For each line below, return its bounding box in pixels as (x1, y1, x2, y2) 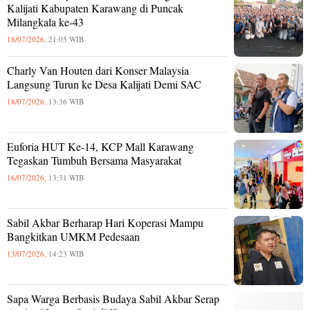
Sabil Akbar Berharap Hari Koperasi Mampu (7, 215, 203, 230)
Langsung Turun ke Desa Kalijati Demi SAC (7, 76, 201, 91)
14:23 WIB (48, 248, 84, 259)
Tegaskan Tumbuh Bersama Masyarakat (7, 152, 181, 167)
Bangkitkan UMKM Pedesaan (7, 228, 140, 244)
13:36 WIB (48, 95, 84, 107)
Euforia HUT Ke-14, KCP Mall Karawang (7, 138, 194, 154)
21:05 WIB (48, 33, 84, 44)
